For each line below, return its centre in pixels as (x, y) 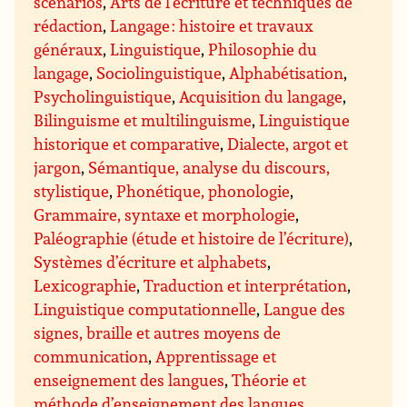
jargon (58, 168)
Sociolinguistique (159, 73)
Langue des (305, 309)
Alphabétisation (287, 73)
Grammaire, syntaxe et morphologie (165, 215)
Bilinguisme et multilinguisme (143, 120)
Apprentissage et (216, 357)
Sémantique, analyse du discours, (209, 168)
